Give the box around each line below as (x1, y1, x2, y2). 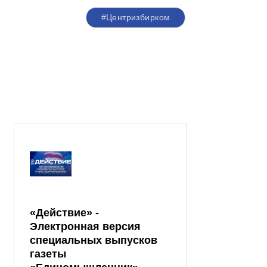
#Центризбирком (101, 13, 170, 23)
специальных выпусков (30, 234, 157, 247)
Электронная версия (30, 221, 141, 233)
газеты (30, 248, 66, 260)
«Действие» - (30, 207, 99, 219)
